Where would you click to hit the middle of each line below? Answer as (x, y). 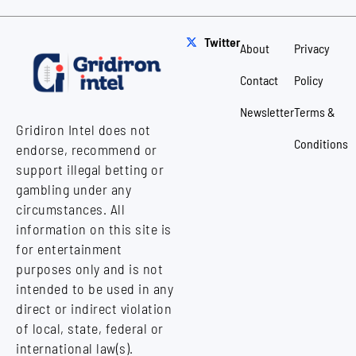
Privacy (312, 48)
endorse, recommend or (87, 150)
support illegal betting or (90, 170)
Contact (259, 80)
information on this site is (94, 229)
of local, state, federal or (90, 329)
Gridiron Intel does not (83, 130)
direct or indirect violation (94, 309)
